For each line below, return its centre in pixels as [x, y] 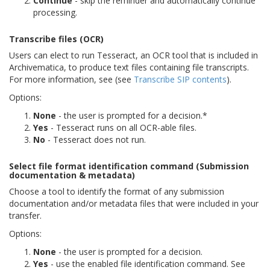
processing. [55, 12]
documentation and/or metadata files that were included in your [134, 203]
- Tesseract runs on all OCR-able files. [122, 127]
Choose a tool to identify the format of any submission [117, 191]
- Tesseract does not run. [96, 139]
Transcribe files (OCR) [56, 39]
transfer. [25, 215]
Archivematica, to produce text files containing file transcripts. [129, 67]
